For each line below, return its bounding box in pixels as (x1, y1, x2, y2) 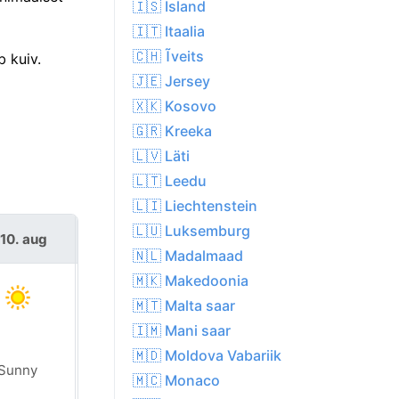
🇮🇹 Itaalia (133, 22, 205, 41)
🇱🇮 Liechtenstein (133, 197, 257, 216)
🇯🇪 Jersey (133, 72, 210, 91)
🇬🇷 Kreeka (133, 122, 212, 141)
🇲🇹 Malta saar (133, 297, 235, 315)
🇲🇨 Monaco (133, 371, 220, 390)
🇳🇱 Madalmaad (133, 247, 243, 265)
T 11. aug (105, 230, 162, 248)
